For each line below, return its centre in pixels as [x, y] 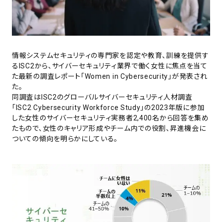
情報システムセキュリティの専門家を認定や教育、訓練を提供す [111, 55]
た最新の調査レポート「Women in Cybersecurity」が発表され [110, 76]
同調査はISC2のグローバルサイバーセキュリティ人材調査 [102, 97]
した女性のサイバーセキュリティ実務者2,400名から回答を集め [111, 118]
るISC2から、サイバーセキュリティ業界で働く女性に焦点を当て [110, 66]
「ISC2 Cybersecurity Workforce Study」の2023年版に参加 [108, 107]
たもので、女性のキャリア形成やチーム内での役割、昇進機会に [109, 128]
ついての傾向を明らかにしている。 [65, 139]
